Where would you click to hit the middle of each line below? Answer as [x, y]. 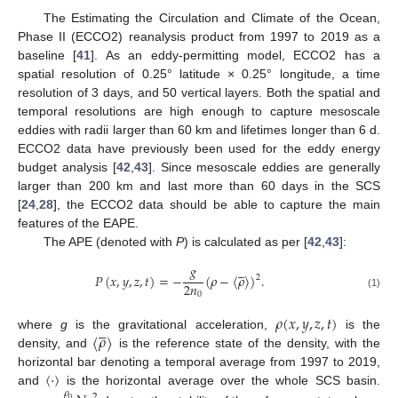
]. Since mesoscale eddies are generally [264, 167]
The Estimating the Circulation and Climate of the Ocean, [211, 17]
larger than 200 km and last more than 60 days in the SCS [199, 185]
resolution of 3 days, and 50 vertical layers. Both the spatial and [199, 92]
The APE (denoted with [109, 241]
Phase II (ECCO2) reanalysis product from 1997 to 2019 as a [199, 36]
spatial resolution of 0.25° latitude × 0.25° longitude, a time [199, 73]
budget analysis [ [67, 167]
